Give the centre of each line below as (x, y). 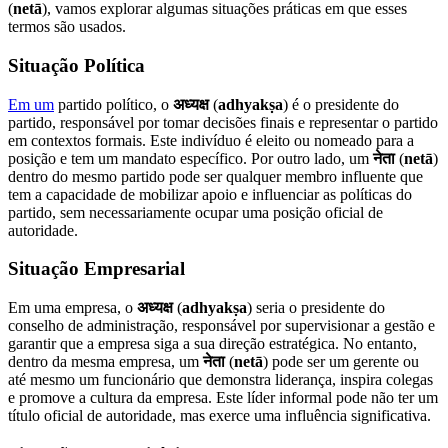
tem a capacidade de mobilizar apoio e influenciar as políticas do (210, 194)
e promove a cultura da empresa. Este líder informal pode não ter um (223, 397)
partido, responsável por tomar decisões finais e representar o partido (223, 122)
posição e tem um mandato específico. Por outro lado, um (190, 158)
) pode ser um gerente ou (341, 361)
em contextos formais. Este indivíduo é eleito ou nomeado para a (211, 140)
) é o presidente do (341, 104)
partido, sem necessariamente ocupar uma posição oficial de (195, 212)
